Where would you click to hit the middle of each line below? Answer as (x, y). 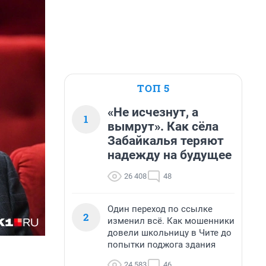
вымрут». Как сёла (163, 126)
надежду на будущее (170, 155)
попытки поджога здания (161, 245)
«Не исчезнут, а (153, 112)
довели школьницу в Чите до (170, 233)
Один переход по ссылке (160, 209)
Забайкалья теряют (166, 141)
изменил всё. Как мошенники (171, 221)
